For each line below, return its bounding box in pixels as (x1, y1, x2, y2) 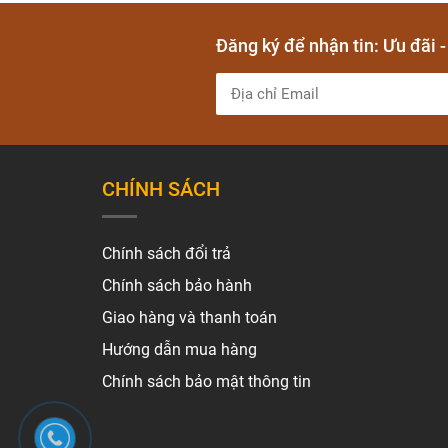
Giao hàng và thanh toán (102, 307, 277, 327)
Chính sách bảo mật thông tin (102, 371, 311, 391)
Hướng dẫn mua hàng (102, 339, 257, 359)
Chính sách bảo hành (102, 275, 252, 295)
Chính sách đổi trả (102, 243, 231, 263)
